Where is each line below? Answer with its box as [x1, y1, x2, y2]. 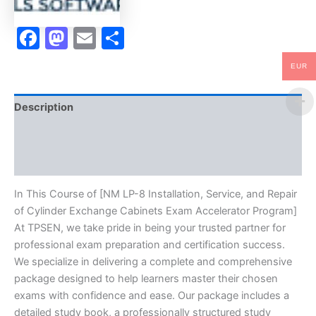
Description [14, 101, 73, 114]
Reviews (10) [14, 155, 80, 169]
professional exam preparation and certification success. [14, 238, 285, 252]
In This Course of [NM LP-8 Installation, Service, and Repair [14, 188, 297, 201]
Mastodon [68, 23, 175, 51]
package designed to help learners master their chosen [14, 272, 278, 286]
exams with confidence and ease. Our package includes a [14, 289, 289, 303]
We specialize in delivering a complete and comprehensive [14, 255, 292, 269]
